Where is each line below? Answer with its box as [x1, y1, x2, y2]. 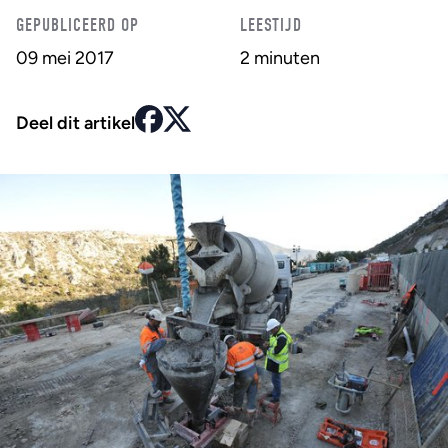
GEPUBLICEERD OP [16, 15, 139, 36]
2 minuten [240, 47, 320, 69]
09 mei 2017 [16, 47, 114, 69]
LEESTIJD [240, 15, 302, 36]
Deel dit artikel [16, 112, 135, 134]
